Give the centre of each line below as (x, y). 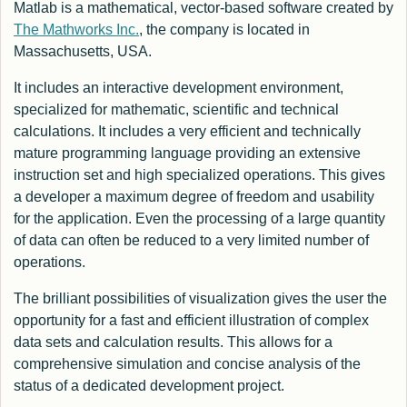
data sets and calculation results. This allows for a (173, 342)
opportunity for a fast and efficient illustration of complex (191, 321)
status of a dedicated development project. (149, 386)
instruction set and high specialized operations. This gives (199, 175)
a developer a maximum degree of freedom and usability (194, 197)
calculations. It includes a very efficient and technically (187, 132)
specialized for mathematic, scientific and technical (176, 110)
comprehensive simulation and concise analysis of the (187, 364)
